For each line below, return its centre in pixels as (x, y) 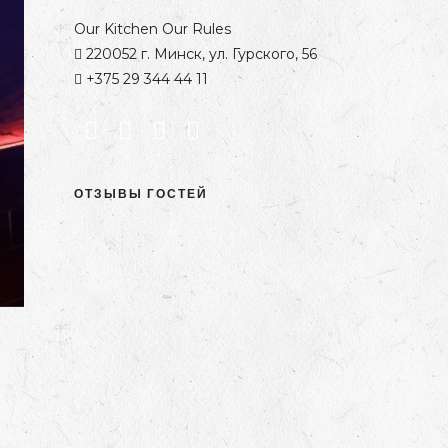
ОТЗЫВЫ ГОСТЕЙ (140, 193)
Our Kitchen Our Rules (152, 28)
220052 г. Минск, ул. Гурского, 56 (199, 53)
